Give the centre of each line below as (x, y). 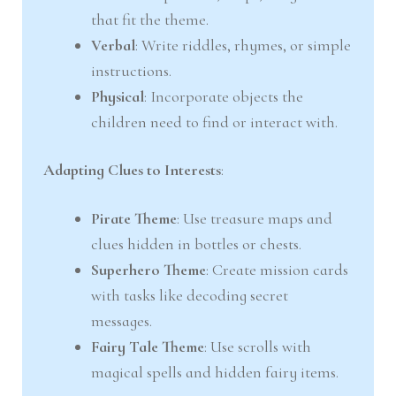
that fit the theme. (150, 19)
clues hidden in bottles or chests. (197, 244)
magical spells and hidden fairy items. (215, 372)
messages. (122, 320)
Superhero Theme (149, 269)
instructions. (132, 70)
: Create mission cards (278, 269)
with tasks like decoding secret (190, 295)
